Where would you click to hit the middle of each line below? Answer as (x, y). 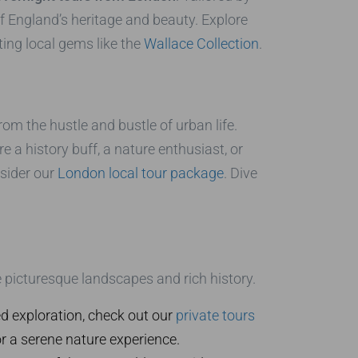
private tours (215, 315)
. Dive (240, 173)
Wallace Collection (201, 43)
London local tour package (140, 173)
